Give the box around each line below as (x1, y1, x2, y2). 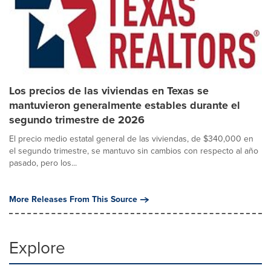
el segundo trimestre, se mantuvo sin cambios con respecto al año (9, 145, 258, 157)
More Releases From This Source (9, 193, 137, 206)
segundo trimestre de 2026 (9, 112, 145, 128)
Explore (9, 235, 65, 260)
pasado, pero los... (9, 157, 77, 169)
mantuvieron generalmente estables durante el (9, 97, 240, 113)
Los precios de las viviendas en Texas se (9, 83, 209, 99)
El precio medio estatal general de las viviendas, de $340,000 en (9, 132, 253, 145)
